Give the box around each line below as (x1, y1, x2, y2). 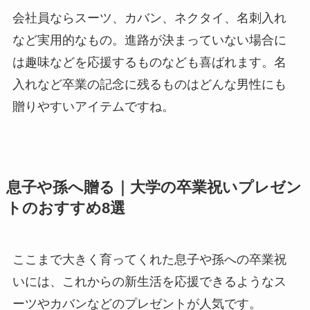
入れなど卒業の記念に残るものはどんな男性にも (12, 77, 286, 91)
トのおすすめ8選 (6, 199, 140, 217)
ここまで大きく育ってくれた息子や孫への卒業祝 (12, 252, 286, 266)
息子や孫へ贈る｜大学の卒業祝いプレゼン (6, 179, 302, 196)
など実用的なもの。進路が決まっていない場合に (12, 33, 286, 47)
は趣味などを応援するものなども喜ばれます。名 (12, 55, 286, 69)
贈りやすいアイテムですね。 (12, 99, 174, 113)
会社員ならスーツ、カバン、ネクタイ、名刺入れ (12, 10, 286, 25)
